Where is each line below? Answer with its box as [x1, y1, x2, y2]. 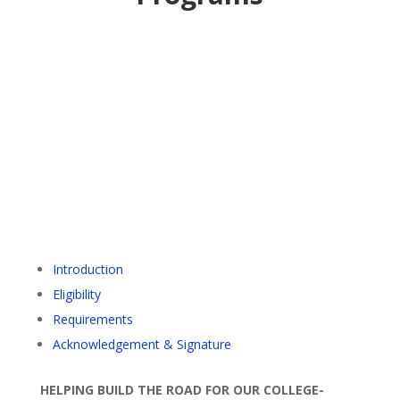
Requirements [52, 311, 133, 329]
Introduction [52, 261, 123, 279]
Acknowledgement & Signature [52, 336, 231, 354]
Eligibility [52, 286, 101, 304]
